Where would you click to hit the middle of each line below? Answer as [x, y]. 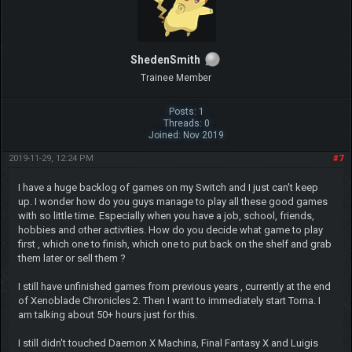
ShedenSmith [165, 59]
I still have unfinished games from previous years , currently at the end [174, 286]
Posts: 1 [186, 111]
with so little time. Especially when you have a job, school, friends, [166, 215]
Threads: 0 [186, 123]
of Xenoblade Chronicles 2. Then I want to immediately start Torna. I [169, 300]
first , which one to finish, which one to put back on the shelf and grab [174, 244]
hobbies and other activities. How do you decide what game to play [170, 229]
